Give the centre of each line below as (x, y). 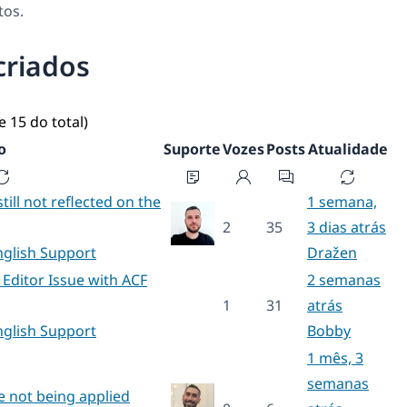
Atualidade (347, 149)
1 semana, (342, 201)
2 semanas (344, 279)
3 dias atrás (347, 227)
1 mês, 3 (335, 357)
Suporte (192, 149)
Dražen (332, 252)
